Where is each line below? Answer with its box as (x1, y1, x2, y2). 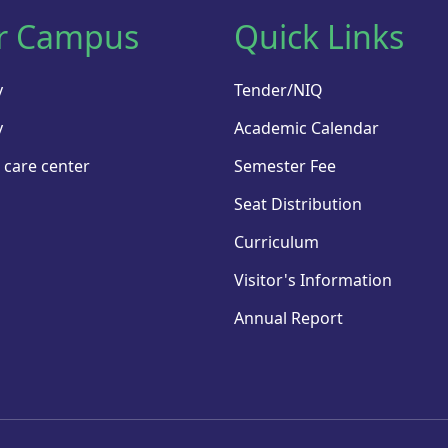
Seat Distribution (234, 193, 362, 216)
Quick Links (234, 15, 404, 59)
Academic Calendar (234, 117, 379, 140)
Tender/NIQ (234, 79, 323, 102)
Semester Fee (234, 155, 336, 178)
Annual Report (234, 307, 343, 330)
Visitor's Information (234, 269, 392, 292)
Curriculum (234, 231, 319, 254)
